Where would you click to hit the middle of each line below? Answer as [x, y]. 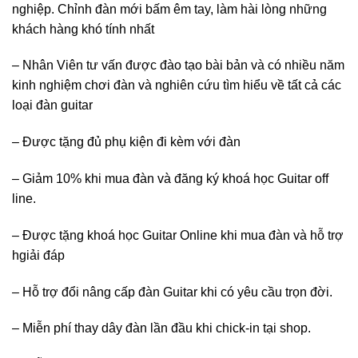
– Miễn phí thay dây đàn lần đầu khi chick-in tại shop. [161, 328]
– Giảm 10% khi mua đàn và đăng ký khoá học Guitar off [170, 178]
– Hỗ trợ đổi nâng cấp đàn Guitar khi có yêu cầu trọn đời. [172, 292]
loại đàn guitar [52, 105]
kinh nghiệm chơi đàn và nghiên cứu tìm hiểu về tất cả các [177, 86]
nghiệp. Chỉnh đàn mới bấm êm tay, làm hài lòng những [169, 9]
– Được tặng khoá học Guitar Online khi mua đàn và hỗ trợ [178, 235]
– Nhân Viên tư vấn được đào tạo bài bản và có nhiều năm [178, 66]
